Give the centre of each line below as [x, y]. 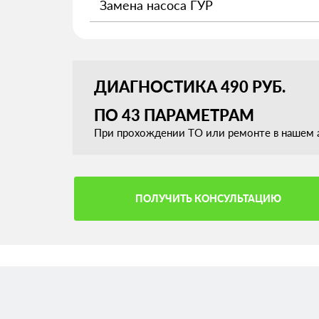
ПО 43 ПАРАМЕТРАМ [174, 115]
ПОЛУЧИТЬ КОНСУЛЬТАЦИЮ [208, 198]
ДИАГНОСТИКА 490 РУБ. [190, 87]
